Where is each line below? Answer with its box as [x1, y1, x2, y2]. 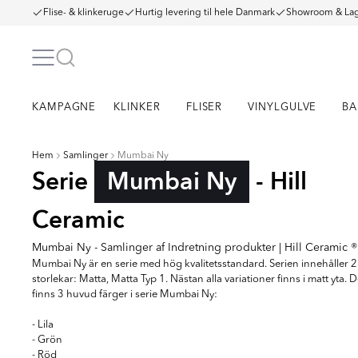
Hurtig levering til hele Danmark [135, 8, 275, 18]
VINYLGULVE [248, 102, 317, 113]
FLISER [185, 102, 223, 113]
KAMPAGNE [32, 102, 97, 113]
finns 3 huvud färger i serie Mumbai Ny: [32, 289, 217, 300]
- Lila [32, 320, 54, 330]
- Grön [32, 335, 62, 345]
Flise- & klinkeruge [43, 8, 124, 18]
